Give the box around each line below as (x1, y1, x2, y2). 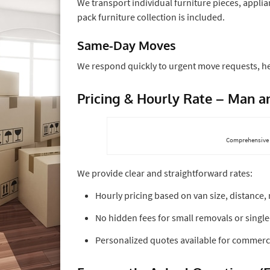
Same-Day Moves (77, 37, 176, 53)
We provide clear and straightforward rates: (77, 166, 253, 179)
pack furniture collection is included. (77, 10, 225, 23)
